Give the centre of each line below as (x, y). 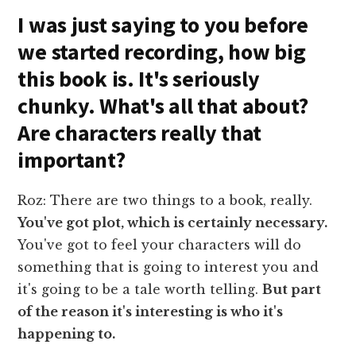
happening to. (67, 333)
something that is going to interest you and (168, 267)
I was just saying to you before (163, 24)
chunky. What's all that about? (163, 105)
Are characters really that (140, 132)
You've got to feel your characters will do (160, 244)
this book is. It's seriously (139, 78)
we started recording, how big (162, 51)
